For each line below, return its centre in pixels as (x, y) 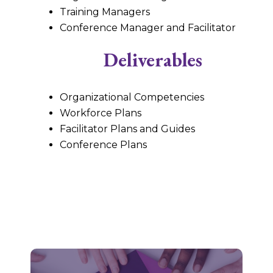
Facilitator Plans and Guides (127, 129)
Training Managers (105, 12)
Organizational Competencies (132, 97)
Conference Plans (103, 144)
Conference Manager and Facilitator (147, 27)
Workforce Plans (100, 113)
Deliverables (153, 59)
